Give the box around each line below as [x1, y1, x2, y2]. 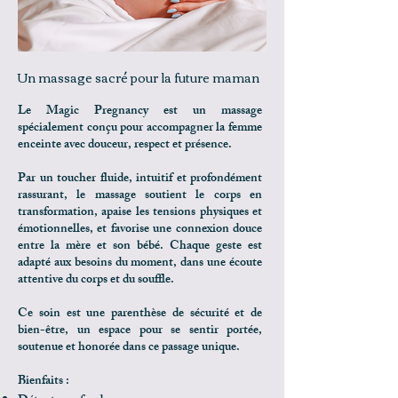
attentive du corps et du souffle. [18, 269, 174, 291]
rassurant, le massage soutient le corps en [18, 185, 262, 207]
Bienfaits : [18, 370, 69, 393]
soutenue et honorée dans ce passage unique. [18, 337, 240, 359]
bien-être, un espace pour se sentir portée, [18, 320, 262, 342]
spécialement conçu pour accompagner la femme [18, 117, 262, 139]
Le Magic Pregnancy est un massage [18, 100, 262, 123]
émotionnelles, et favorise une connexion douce [18, 219, 262, 241]
